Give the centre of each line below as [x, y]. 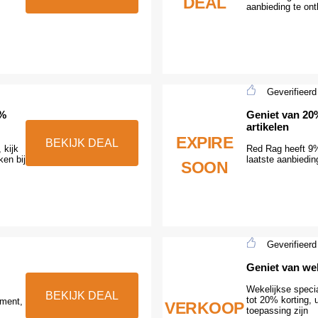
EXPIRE [204, 143]
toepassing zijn [277, 310]
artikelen [268, 126]
